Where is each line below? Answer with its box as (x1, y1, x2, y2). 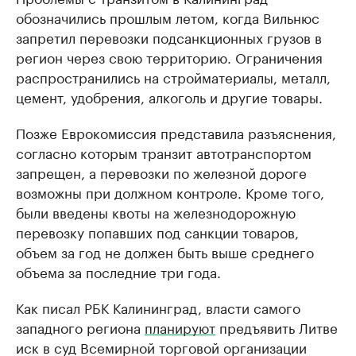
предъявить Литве (215, 316, 338, 337)
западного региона (16, 316, 145, 337)
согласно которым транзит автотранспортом (16, 141, 311, 162)
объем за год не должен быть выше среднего (16, 241, 314, 261)
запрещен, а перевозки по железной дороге (16, 161, 307, 182)
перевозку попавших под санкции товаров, (16, 221, 299, 242)
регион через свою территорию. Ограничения (16, 46, 323, 67)
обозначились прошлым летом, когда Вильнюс (16, 6, 319, 27)
